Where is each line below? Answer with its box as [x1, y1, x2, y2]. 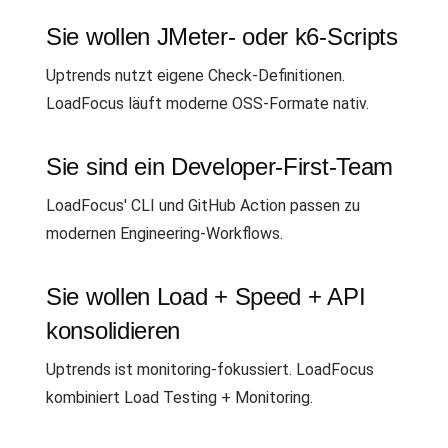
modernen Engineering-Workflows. [46, 224, 283, 243]
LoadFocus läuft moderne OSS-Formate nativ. [46, 94, 369, 113]
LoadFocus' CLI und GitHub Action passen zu [46, 196, 360, 215]
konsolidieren [46, 317, 181, 344]
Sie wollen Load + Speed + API [46, 283, 366, 310]
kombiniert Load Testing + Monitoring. [46, 388, 313, 407]
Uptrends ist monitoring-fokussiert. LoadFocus [46, 360, 374, 379]
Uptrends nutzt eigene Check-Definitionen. [46, 66, 345, 85]
